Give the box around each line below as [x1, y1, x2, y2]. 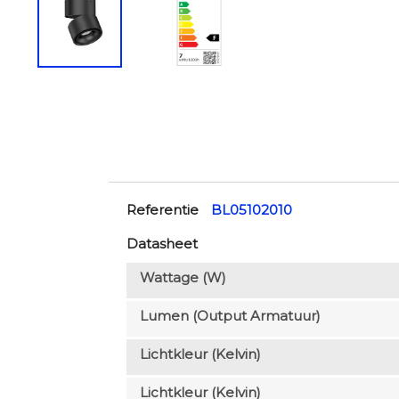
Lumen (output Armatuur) [139, 306, 321, 324]
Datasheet [126, 234, 198, 252]
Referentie [126, 200, 199, 218]
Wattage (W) [139, 268, 226, 286]
